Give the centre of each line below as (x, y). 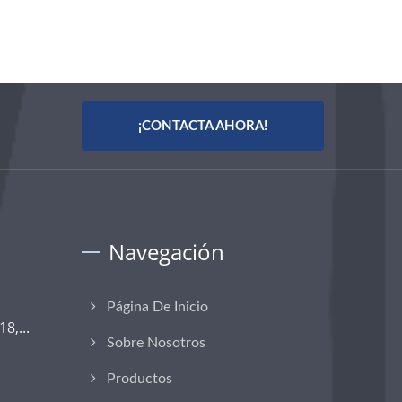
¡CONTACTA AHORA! (203, 126)
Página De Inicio (157, 307)
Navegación (166, 252)
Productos (140, 379)
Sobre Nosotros (156, 343)
